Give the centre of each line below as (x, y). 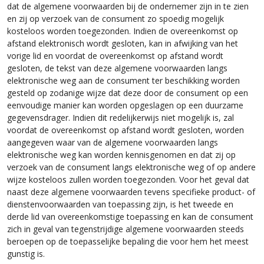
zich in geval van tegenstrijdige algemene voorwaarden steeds (126, 228)
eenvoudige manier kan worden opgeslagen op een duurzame (125, 105)
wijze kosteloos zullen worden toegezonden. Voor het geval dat (128, 179)
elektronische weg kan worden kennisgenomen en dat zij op (121, 154)
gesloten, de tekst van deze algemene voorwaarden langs (117, 67)
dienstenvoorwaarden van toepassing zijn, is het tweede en (120, 204)
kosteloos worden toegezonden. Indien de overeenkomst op (123, 30)
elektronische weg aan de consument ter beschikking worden (123, 80)
